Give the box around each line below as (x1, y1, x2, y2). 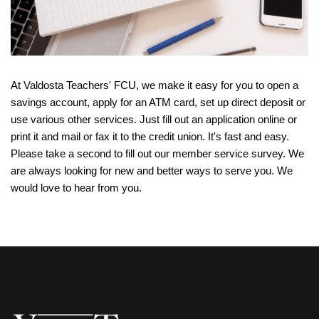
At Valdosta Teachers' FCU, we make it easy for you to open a (11, 80, 298, 91)
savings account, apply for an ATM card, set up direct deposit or (11, 97, 305, 108)
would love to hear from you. (11, 182, 142, 194)
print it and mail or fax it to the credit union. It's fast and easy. (11, 131, 289, 142)
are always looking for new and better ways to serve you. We (11, 165, 293, 177)
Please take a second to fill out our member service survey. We (11, 148, 304, 159)
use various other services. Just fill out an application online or (11, 114, 297, 125)
